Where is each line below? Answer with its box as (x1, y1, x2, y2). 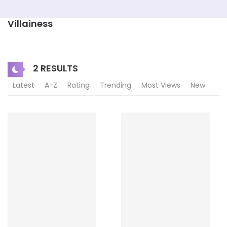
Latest (13, 80, 34, 90)
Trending (100, 80, 131, 90)
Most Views (141, 80, 180, 90)
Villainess (8, 17, 53, 30)
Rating (67, 80, 90, 90)
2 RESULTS (31, 61, 78, 74)
